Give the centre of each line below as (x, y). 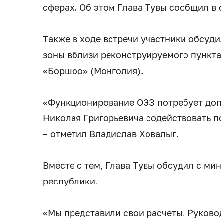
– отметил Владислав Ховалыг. (111, 134)
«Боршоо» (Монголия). (93, 71)
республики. (70, 181)
